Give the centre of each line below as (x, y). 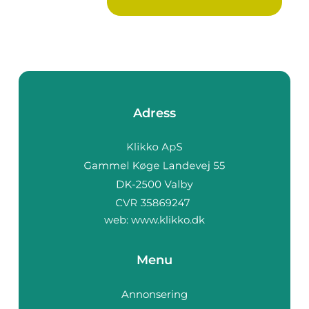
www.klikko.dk (168, 219)
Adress (154, 113)
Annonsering (154, 294)
